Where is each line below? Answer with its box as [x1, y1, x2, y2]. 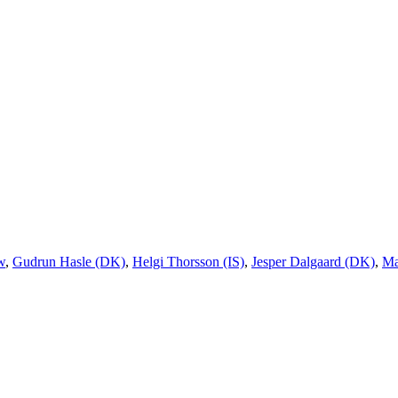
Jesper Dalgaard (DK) [251, 254, 375, 270]
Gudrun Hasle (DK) [12, 254, 125, 270]
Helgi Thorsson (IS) [132, 254, 244, 270]
